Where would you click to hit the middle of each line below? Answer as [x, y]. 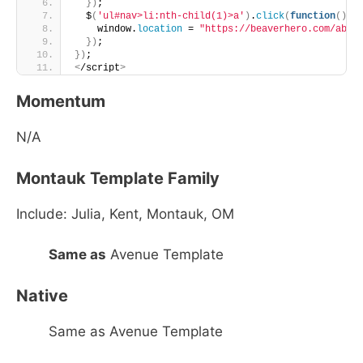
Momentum [61, 101]
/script [100, 68]
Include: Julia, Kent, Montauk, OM [125, 214]
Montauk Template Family [118, 178]
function [313, 16]
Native [42, 295]
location [160, 29]
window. [106, 29]
